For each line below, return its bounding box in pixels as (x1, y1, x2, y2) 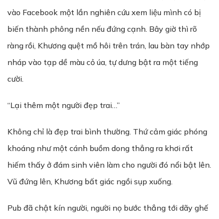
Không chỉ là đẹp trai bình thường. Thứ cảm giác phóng (7, 127, 207, 136)
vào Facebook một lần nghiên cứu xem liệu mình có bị (7, 7, 201, 17)
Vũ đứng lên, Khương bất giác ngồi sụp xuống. (7, 176, 173, 186)
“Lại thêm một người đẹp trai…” (7, 100, 120, 110)
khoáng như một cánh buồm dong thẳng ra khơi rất (7, 143, 193, 153)
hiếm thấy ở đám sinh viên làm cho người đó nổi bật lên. (7, 160, 211, 170)
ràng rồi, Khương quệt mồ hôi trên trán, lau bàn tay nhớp (7, 41, 210, 50)
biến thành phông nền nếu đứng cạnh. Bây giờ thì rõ (7, 24, 197, 34)
